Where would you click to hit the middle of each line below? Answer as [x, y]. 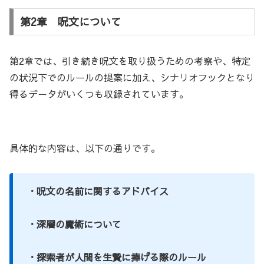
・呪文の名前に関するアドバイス [98, 191]
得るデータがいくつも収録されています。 [99, 93]
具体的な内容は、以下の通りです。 [85, 148]
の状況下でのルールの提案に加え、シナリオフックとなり [132, 77]
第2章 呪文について [70, 21]
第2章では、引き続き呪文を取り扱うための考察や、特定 [130, 60]
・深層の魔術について [74, 224]
